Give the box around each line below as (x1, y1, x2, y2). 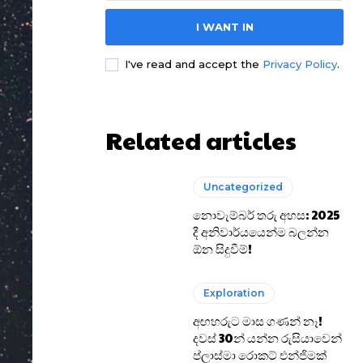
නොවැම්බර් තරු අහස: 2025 (193, 206, 340, 224)
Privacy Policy (263, 58, 337, 70)
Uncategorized (203, 181, 284, 194)
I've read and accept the (125, 58, 263, 70)
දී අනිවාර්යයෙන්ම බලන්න (193, 223, 330, 241)
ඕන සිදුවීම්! (193, 240, 253, 258)
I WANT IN (195, 20, 254, 33)
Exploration (203, 287, 265, 300)
